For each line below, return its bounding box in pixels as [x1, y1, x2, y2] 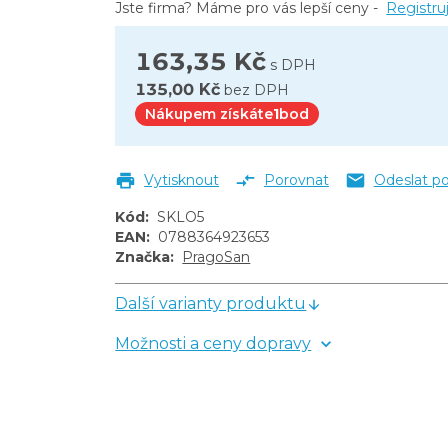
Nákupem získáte [145, 105, 274, 124]
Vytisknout [144, 171, 220, 190]
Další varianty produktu [115, 294, 307, 314]
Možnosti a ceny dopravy [115, 334, 312, 354]
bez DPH [224, 81, 290, 100]
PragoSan [182, 248, 251, 267]
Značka [115, 248, 171, 267]
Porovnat [263, 171, 329, 190]
